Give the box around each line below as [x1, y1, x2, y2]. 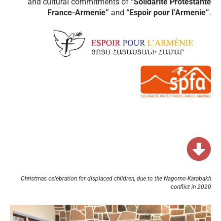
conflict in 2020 [171, 183, 211, 190]
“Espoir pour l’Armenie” [124, 8, 209, 18]
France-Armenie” [47, 8, 111, 18]
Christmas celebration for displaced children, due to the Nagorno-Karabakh [21, 175, 211, 182]
